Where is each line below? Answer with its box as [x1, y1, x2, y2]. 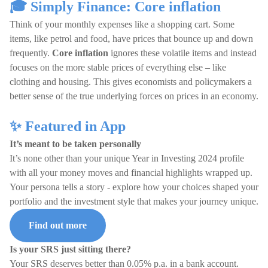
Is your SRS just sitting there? [10, 244, 131, 254]
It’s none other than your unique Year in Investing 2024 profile [10, 153, 244, 163]
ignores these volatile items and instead [108, 48, 257, 58]
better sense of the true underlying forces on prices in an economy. [10, 91, 258, 101]
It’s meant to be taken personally [10, 139, 141, 149]
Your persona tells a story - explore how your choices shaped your [10, 182, 258, 192]
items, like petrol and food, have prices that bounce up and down [10, 33, 253, 44]
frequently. [10, 48, 52, 58]
